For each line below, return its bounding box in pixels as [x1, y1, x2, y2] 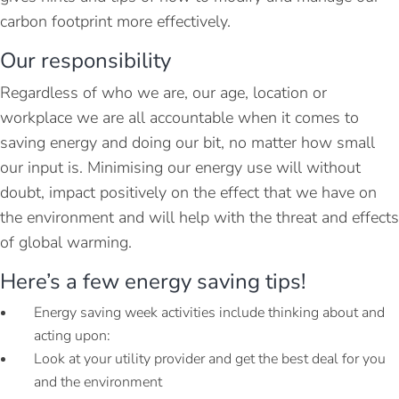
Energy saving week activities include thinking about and [34, 303, 385, 322]
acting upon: [34, 326, 110, 346]
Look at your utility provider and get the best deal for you [34, 349, 386, 369]
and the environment [34, 372, 162, 392]
